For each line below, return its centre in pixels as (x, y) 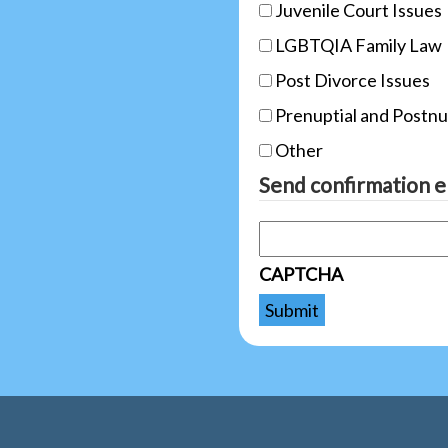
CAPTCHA (301, 274)
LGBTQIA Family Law (358, 45)
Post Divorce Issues (352, 80)
